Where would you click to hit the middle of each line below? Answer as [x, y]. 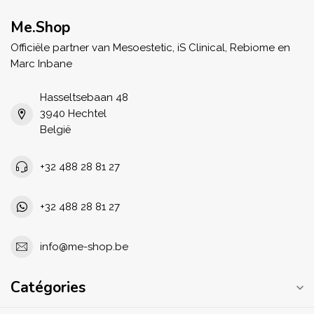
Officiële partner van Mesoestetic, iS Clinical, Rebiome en [150, 48]
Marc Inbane [41, 64]
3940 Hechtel [73, 114]
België [55, 130]
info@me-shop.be [84, 246]
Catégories [48, 287]
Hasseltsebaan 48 [84, 97]
